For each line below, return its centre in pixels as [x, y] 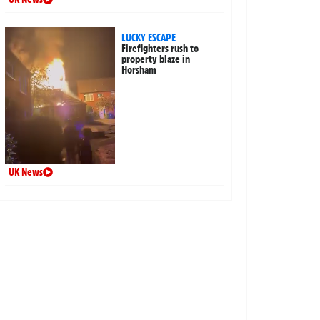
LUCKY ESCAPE [149, 38]
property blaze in [156, 60]
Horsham [139, 70]
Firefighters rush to [160, 49]
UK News [25, 172]
